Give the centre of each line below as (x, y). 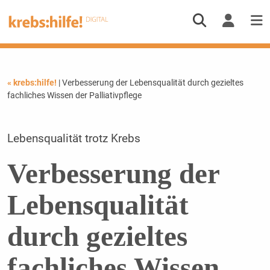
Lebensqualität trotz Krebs (74, 138)
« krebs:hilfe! (33, 82)
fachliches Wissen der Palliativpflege (74, 95)
